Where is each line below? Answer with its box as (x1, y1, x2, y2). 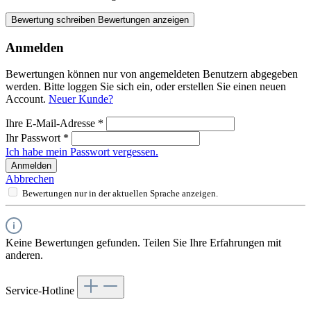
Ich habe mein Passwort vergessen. (6, 146, 158, 158)
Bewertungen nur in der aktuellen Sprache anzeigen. (22, 188, 218, 199)
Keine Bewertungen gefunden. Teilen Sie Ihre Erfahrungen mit (6, 237, 281, 249)
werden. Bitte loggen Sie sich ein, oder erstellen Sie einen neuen (6, 81, 286, 93)
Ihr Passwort (6, 132, 63, 144)
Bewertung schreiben (11, 15, 98, 26)
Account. (6, 93, 49, 106)
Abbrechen (6, 173, 54, 185)
